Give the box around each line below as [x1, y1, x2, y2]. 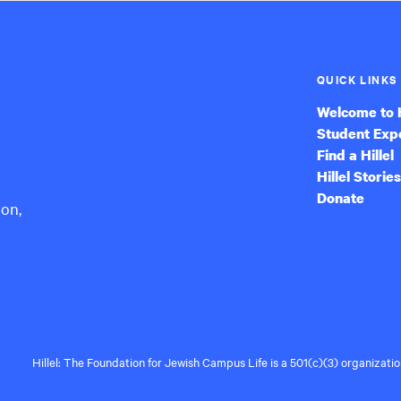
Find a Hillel [317, 145, 394, 165]
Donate [317, 188, 364, 208]
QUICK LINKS [317, 71, 397, 88]
